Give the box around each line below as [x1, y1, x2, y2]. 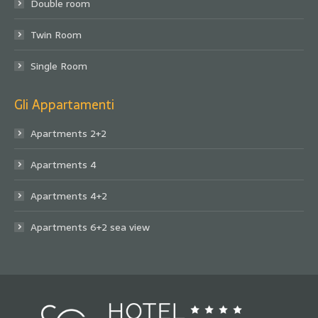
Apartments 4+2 [31, 188, 107, 204]
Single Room [31, 58, 87, 75]
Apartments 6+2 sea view [31, 219, 150, 236]
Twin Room [31, 27, 82, 43]
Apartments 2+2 [31, 126, 106, 142]
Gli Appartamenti [14, 94, 114, 116]
